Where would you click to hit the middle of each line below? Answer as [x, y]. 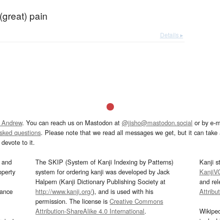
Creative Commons [137, 201]
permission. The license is [73, 201]
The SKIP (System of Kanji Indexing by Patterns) [105, 162]
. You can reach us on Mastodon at [72, 123]
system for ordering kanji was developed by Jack [103, 172]
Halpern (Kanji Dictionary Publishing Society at [101, 182]
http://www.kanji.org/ [64, 192]
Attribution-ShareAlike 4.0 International [90, 211]
